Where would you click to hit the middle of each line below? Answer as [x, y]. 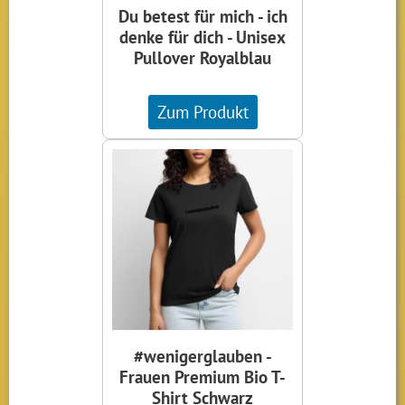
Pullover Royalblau [202, 58]
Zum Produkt [202, 112]
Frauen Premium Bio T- [202, 377]
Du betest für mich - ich [202, 16]
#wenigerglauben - [202, 356]
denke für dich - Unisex [202, 37]
